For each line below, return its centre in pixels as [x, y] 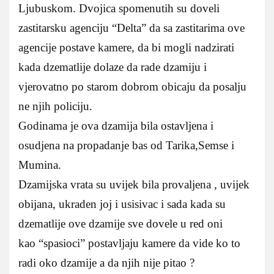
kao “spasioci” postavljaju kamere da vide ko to [129, 243]
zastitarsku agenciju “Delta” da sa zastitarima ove [131, 28]
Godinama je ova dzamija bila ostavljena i [116, 125]
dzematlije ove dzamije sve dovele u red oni [120, 223]
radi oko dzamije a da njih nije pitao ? [106, 262]
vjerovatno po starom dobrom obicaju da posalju [132, 86]
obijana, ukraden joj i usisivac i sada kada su [122, 204]
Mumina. [40, 165]
